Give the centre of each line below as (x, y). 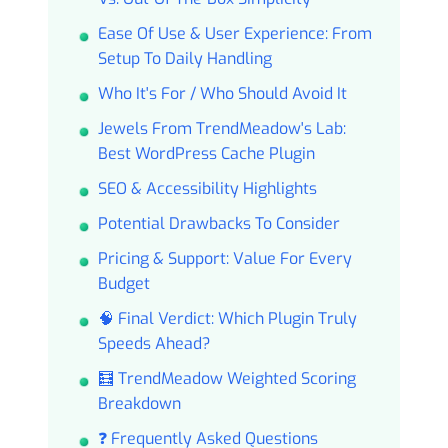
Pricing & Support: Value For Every (224, 259)
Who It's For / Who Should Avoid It (222, 94)
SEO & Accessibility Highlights (207, 189)
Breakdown (139, 404)
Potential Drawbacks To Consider (218, 224)
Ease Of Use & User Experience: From (234, 34)
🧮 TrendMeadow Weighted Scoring (226, 379)
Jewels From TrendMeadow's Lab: (221, 129)
